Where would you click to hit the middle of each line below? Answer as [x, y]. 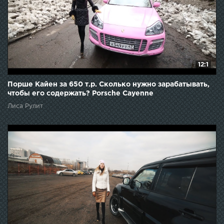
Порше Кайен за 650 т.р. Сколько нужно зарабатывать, [108, 84]
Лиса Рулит [25, 106]
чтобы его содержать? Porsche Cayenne [80, 93]
